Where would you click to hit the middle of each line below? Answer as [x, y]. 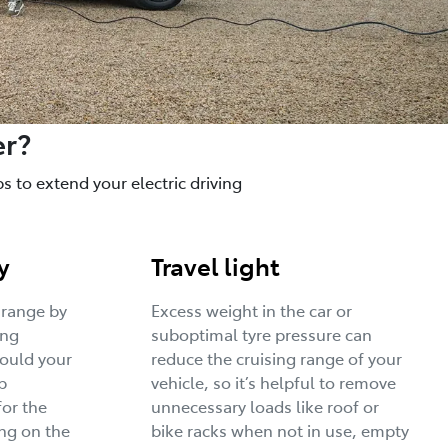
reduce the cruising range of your [276, 357]
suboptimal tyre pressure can [261, 333]
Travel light [215, 265]
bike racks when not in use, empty [280, 429]
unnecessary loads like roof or [265, 405]
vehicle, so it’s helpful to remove [273, 381]
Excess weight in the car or [251, 309]
